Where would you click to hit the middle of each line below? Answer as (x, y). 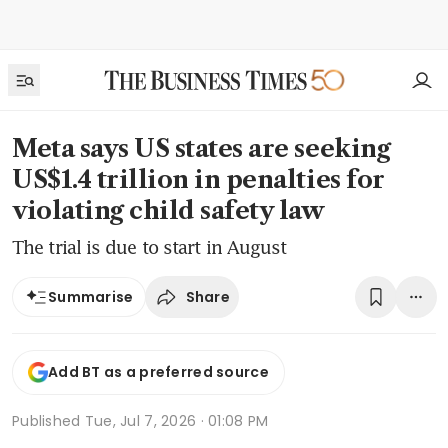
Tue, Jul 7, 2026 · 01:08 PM (176, 420)
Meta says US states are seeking (201, 148)
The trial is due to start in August (149, 247)
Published (48, 420)
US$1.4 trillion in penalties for (198, 179)
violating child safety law (168, 210)
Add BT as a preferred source (158, 372)
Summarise (91, 297)
